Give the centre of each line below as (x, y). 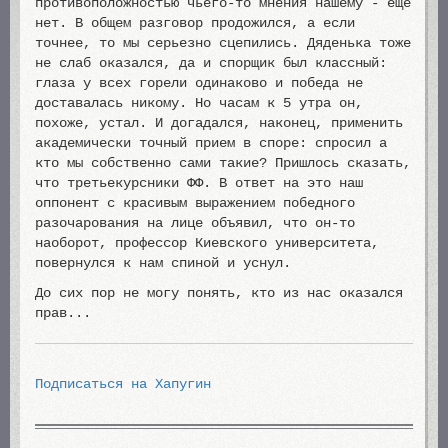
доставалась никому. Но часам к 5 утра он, (199, 103)
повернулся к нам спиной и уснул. (163, 263)
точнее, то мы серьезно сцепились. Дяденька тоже (223, 43)
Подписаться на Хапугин (123, 384)
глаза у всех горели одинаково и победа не (199, 83)
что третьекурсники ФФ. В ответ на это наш (199, 183)
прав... (63, 313)
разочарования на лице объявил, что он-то (195, 223)
